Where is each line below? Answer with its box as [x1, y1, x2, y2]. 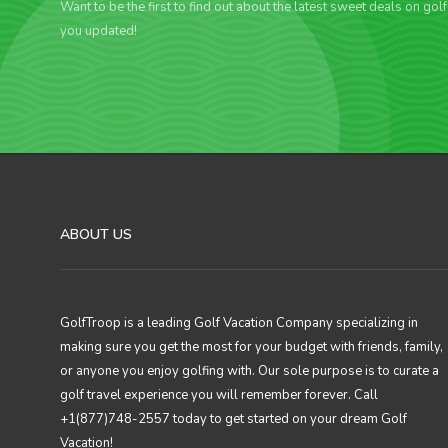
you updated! [60, 22, 137, 40]
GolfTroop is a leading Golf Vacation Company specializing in [60, 314, 418, 332]
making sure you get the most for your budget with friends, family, [60, 338, 443, 356]
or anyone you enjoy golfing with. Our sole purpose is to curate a [60, 362, 439, 380]
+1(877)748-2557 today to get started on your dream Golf [60, 410, 407, 428]
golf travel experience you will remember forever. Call [60, 386, 378, 404]
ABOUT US [60, 225, 132, 244]
